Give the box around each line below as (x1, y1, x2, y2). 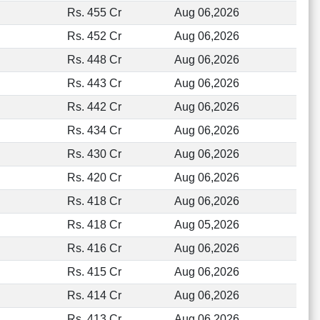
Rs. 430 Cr (66, 148, 121, 160)
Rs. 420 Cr (66, 171, 121, 184)
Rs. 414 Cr (66, 289, 121, 301)
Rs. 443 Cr (66, 77, 121, 89)
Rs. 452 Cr (66, 30, 121, 42)
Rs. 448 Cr (66, 54, 121, 66)
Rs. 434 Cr (66, 124, 121, 136)
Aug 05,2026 (174, 219, 239, 231)
